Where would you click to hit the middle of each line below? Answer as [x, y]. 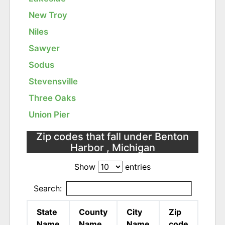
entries [137, 166]
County [93, 212]
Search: [47, 188]
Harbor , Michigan [113, 148]
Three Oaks [52, 98]
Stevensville [53, 82]
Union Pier [49, 115]
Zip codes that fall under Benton [113, 137]
